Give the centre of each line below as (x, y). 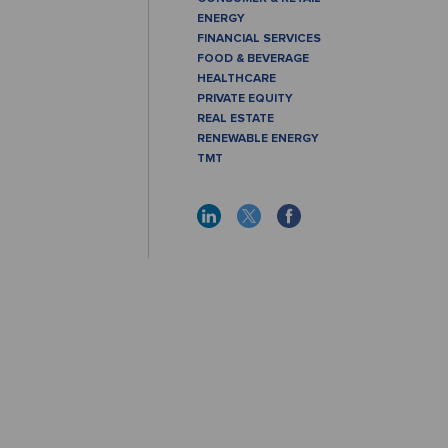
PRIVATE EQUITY (245, 98)
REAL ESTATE (235, 118)
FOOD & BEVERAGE (253, 58)
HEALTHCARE (236, 78)
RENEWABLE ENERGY (258, 138)
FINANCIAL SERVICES (259, 38)
